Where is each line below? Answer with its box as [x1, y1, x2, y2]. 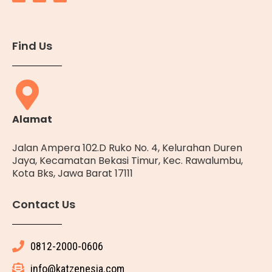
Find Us [12, 38, 52, 54]
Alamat [12, 112, 52, 127]
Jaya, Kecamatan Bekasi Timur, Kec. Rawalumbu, [12, 154, 243, 168]
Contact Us [12, 197, 75, 212]
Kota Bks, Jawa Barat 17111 [12, 166, 133, 181]
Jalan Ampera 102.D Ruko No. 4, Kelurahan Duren [12, 141, 242, 155]
